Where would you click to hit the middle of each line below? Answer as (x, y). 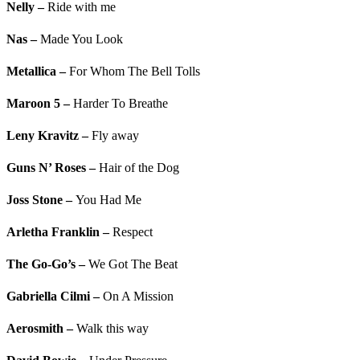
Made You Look (80, 39)
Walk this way (112, 329)
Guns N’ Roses (46, 168)
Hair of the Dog (139, 168)
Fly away (115, 136)
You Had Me (107, 200)
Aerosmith (35, 329)
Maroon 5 (33, 104)
